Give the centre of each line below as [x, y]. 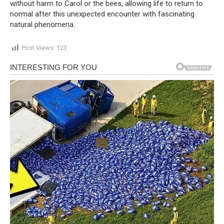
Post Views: [38, 48]
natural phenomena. [42, 25]
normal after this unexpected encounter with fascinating [102, 14]
